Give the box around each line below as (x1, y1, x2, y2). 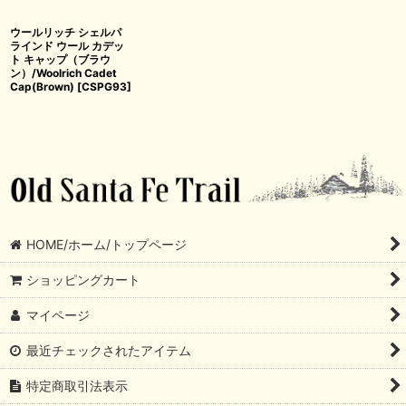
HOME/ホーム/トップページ (26, 237, 188, 252)
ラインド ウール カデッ (10, 39, 124, 53)
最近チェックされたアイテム (26, 343, 192, 358)
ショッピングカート (26, 272, 141, 287)
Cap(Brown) (10, 80, 74, 94)
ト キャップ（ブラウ (10, 53, 111, 67)
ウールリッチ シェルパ (10, 25, 121, 40)
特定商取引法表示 (26, 378, 129, 393)
